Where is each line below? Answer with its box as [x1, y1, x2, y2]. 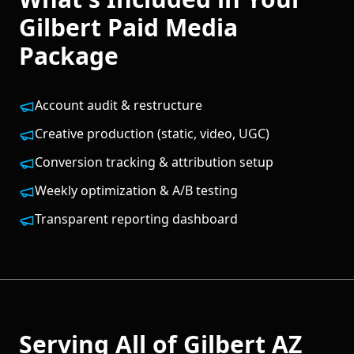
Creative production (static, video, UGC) [35, 124, 269, 142]
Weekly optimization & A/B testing [35, 181, 238, 199]
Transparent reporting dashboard [35, 209, 238, 228]
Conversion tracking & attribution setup [35, 153, 273, 171]
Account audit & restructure [35, 96, 202, 114]
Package [19, 39, 119, 72]
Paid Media [107, 10, 238, 43]
